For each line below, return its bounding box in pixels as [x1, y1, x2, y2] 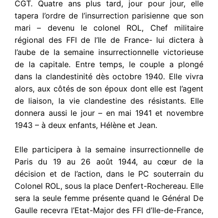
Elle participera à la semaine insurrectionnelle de [15, 145, 203, 155]
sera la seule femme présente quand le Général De [15, 193, 203, 203]
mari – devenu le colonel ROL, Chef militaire [15, 22, 203, 33]
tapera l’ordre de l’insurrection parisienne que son [15, 10, 203, 20]
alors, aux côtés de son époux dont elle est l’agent [15, 83, 203, 93]
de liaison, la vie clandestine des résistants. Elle [15, 95, 203, 106]
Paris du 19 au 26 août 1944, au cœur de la [15, 157, 203, 167]
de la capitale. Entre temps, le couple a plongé [15, 59, 203, 69]
